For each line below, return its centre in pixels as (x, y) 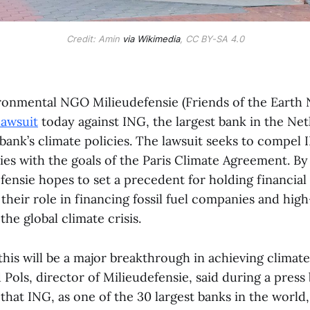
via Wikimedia (151, 39)
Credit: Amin (94, 39)
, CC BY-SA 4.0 (212, 39)
